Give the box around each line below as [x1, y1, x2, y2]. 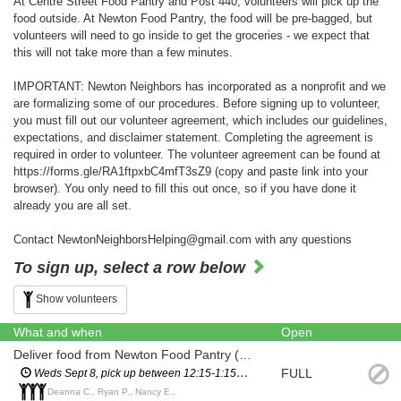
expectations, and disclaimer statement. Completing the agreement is [13, 131, 373, 144]
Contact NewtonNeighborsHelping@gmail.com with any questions [13, 233, 352, 246]
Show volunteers [36, 293, 117, 306]
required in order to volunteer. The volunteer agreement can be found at [13, 148, 380, 161]
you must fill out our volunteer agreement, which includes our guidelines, [13, 114, 388, 127]
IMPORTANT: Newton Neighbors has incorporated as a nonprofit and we [13, 80, 386, 93]
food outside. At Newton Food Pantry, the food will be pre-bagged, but [13, 12, 372, 25]
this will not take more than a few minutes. [13, 46, 233, 59]
